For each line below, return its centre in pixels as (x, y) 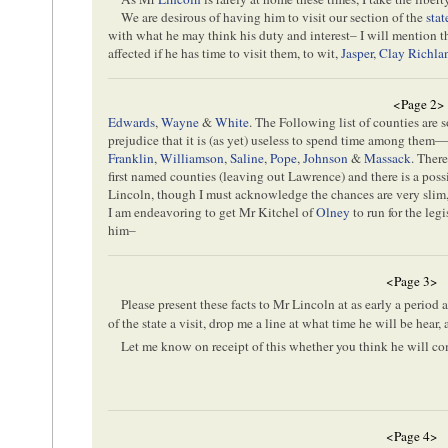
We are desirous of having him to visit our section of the (274, 17)
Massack (388, 158)
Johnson (326, 158)
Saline (247, 158)
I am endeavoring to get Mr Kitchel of (212, 212)
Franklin (131, 158)
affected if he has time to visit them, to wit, (225, 53)
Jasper (357, 53)
